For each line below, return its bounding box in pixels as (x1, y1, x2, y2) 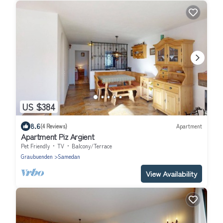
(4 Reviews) (40, 122, 67, 130)
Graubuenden (21, 152, 53, 160)
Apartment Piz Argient (21, 130, 95, 142)
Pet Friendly (21, 141, 50, 150)
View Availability (146, 168, 197, 179)
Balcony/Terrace (72, 141, 112, 150)
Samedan (58, 152, 80, 160)
